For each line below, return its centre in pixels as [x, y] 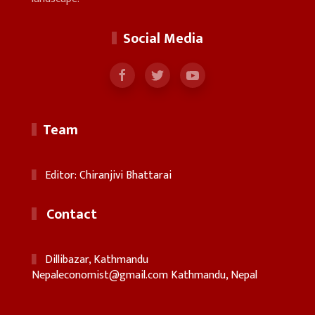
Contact [70, 215]
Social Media [163, 39]
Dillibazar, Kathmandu [95, 260]
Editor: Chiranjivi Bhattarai [107, 176]
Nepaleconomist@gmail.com [100, 276]
